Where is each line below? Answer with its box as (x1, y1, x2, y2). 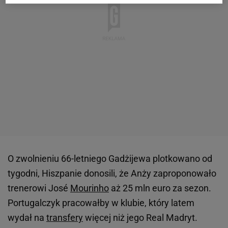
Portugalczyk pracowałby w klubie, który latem (8, 197, 194, 208)
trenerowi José (8, 183, 70, 193)
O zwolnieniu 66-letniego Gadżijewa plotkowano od (8, 153, 212, 164)
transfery (46, 212, 83, 223)
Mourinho (70, 183, 109, 193)
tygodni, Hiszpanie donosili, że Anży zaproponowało (8, 168, 216, 179)
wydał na (8, 212, 46, 223)
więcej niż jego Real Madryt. (83, 212, 197, 223)
